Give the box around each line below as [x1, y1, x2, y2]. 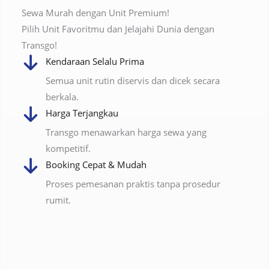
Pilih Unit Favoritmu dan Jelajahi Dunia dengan [22, 22, 215, 35]
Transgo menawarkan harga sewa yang [46, 125, 207, 138]
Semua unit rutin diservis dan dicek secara [46, 74, 220, 86]
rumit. [46, 193, 71, 206]
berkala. [46, 90, 79, 103]
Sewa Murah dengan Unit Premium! [22, 6, 170, 19]
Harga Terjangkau [46, 106, 119, 119]
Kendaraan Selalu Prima [46, 55, 145, 67]
